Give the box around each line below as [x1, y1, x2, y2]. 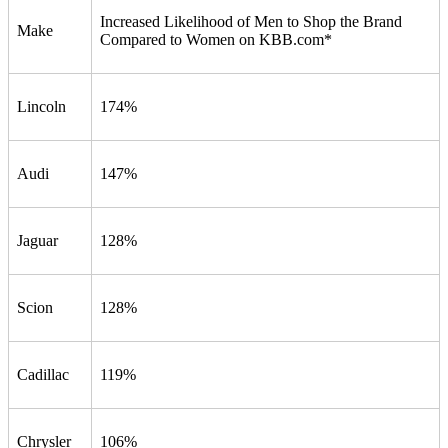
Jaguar [17, 231, 58, 249]
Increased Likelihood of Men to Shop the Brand [100, 12, 402, 30]
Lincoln [17, 97, 66, 115]
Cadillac [17, 365, 69, 383]
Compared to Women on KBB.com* [100, 30, 332, 48]
